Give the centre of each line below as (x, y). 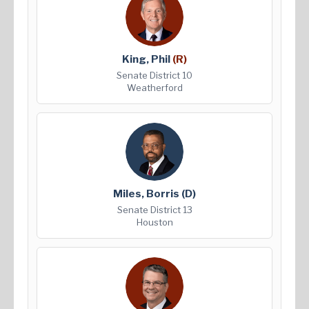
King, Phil (147, 60)
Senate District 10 (154, 76)
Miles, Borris (147, 194)
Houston (154, 222)
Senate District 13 (154, 210)
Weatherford (154, 88)
